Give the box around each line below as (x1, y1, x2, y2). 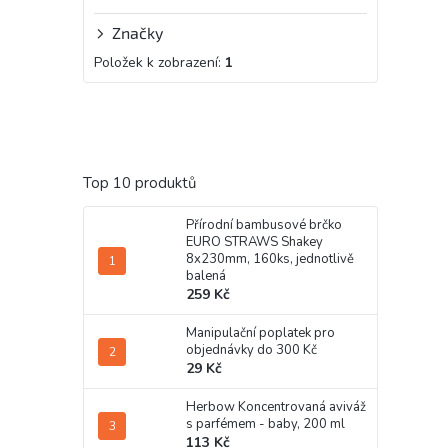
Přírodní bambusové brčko (186, 216, 342, 235)
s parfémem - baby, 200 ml (186, 415, 345, 434)
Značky (112, 23, 163, 43)
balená (186, 267, 226, 286)
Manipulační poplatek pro (186, 324, 335, 343)
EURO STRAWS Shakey (186, 233, 323, 252)
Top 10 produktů (83, 173, 196, 194)
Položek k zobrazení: (94, 53, 225, 73)
